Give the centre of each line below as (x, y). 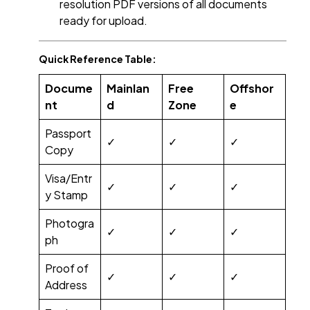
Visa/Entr (69, 179)
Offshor (252, 89)
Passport (69, 134)
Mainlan (128, 89)
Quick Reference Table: (98, 59)
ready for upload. (104, 21)
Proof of (67, 268)
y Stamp (67, 195)
